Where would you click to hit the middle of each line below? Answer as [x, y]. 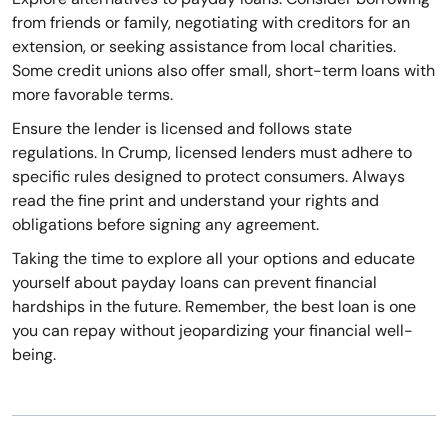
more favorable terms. [92, 95]
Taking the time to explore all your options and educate [213, 259]
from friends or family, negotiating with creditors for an [211, 23]
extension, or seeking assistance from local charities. [204, 47]
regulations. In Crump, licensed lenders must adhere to [212, 153]
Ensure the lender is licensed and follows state [182, 129]
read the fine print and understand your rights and [195, 201]
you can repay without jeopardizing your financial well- [212, 331]
